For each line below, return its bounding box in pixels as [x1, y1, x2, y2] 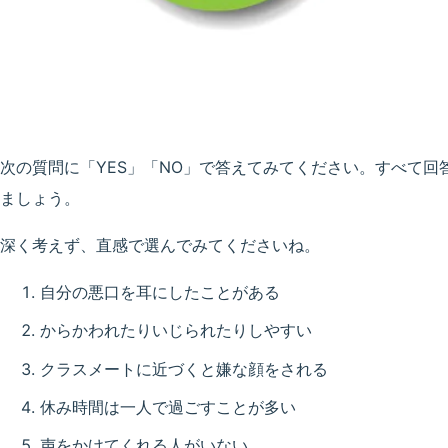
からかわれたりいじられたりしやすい [40, 320, 312, 341]
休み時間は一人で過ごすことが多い [40, 396, 296, 417]
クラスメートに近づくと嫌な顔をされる [40, 358, 328, 379]
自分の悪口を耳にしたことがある [40, 282, 280, 303]
